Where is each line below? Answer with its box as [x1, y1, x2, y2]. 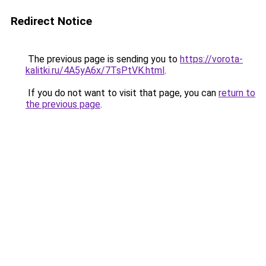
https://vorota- [180, 53, 243, 65]
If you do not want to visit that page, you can [26, 87, 218, 99]
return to [218, 87, 255, 99]
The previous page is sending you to [26, 53, 180, 65]
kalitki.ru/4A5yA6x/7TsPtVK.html [26, 65, 164, 76]
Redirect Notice [11, 14, 92, 28]
